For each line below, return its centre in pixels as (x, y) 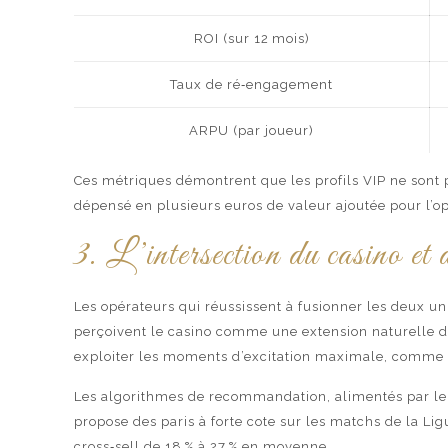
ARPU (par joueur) (252, 130)
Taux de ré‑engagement (252, 84)
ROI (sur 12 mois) (251, 38)
